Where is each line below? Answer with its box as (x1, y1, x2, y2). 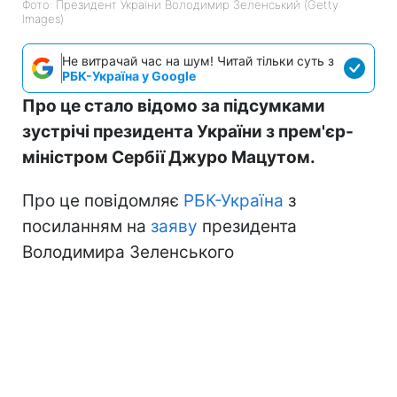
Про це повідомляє (22, 191, 183, 212)
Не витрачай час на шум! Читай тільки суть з (62, 53, 334, 69)
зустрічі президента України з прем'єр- (22, 121, 354, 143)
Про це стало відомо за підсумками (22, 96, 325, 117)
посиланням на (22, 216, 151, 237)
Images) (22, 12, 64, 27)
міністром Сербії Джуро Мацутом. (22, 147, 315, 168)
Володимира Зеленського (22, 242, 234, 263)
